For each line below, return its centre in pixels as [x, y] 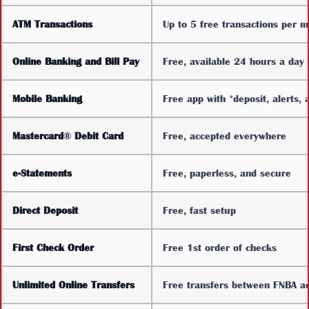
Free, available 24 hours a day [233, 61]
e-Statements [42, 173]
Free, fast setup [199, 210]
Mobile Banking [47, 98]
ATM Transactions [52, 24]
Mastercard [38, 136]
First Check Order [53, 247]
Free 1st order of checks [220, 247]
